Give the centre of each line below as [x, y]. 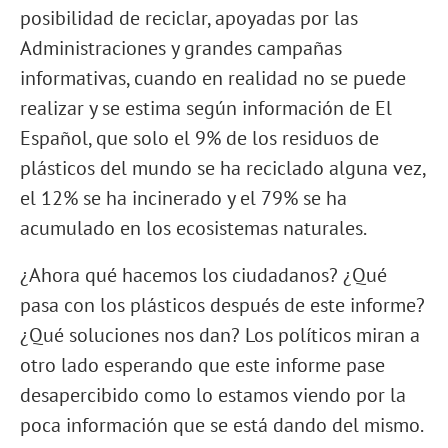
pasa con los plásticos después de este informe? [222, 305]
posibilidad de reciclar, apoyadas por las [189, 18]
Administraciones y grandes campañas [181, 48]
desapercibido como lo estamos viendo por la [213, 395]
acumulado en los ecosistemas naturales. [193, 228]
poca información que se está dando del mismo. [221, 425]
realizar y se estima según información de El [206, 108]
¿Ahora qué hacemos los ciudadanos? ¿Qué [203, 275]
